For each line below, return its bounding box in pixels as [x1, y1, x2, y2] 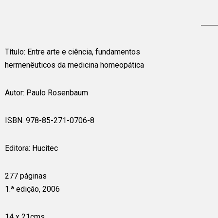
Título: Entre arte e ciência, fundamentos [5, 47, 140, 56]
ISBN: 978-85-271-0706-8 [5, 116, 94, 125]
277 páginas [5, 171, 47, 181]
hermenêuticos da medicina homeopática [5, 60, 144, 70]
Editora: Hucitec [5, 144, 58, 153]
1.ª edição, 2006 [5, 184, 60, 194]
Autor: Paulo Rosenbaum [5, 88, 88, 97]
